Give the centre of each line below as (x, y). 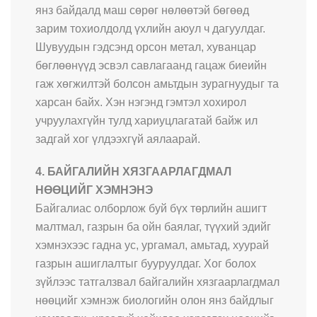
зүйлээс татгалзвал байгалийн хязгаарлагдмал (157, 282)
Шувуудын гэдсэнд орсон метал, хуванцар (146, 47)
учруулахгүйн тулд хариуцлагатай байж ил (146, 120)
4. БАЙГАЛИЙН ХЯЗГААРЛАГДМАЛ (133, 171)
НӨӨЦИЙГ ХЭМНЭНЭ (94, 190)
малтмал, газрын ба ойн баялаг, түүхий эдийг (153, 226)
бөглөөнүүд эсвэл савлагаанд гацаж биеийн (151, 65)
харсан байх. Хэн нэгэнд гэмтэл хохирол (141, 102)
